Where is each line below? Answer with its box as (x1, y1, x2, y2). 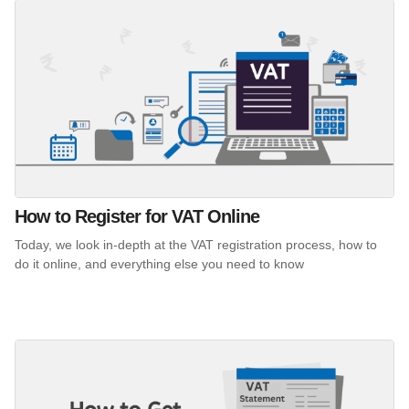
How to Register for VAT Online (15, 206, 259, 227)
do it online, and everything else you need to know (15, 257, 304, 272)
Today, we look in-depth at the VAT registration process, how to (15, 237, 377, 253)
